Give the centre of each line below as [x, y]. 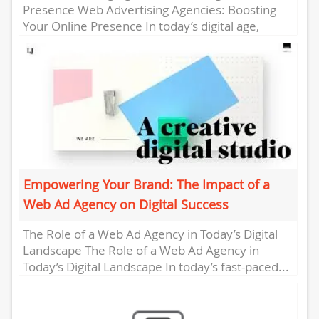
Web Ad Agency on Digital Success [126, 204]
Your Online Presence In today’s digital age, [141, 26]
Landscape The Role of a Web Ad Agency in [141, 250]
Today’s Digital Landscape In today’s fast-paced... [156, 266]
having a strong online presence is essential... [147, 42]
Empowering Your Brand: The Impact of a [146, 184]
